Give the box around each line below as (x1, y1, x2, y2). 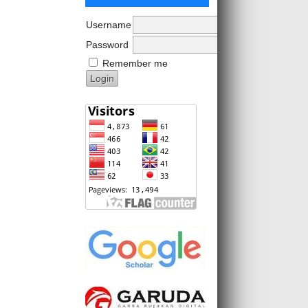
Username (86, 19, 131, 30)
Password (86, 38, 129, 50)
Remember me (102, 57, 168, 69)
